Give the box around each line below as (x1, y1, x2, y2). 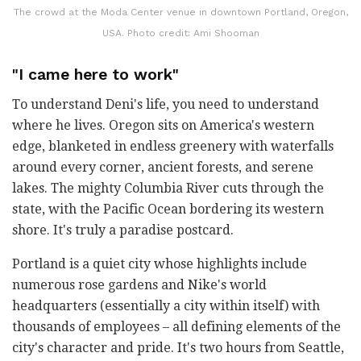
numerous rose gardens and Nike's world (12, 276, 267, 293)
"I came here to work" (12, 65, 179, 85)
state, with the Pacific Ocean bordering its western (12, 201, 324, 217)
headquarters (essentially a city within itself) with (12, 297, 320, 313)
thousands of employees (12, 318, 163, 334)
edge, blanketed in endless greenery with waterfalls (12, 138, 334, 154)
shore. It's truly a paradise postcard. (12, 222, 234, 238)
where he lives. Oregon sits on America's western (12, 117, 314, 133)
